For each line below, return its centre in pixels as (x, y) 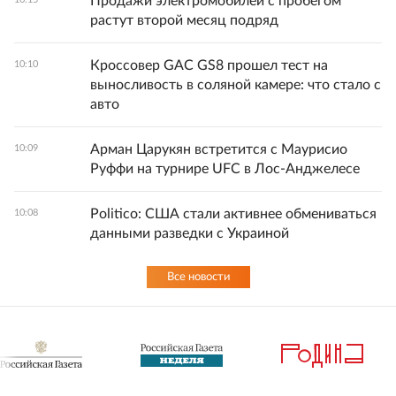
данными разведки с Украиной (190, 233)
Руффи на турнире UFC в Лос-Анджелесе (225, 169)
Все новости (198, 277)
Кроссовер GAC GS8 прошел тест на (209, 65)
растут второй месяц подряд (184, 20)
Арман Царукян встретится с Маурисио (219, 149)
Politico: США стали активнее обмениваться (233, 214)
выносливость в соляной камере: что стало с (236, 85)
